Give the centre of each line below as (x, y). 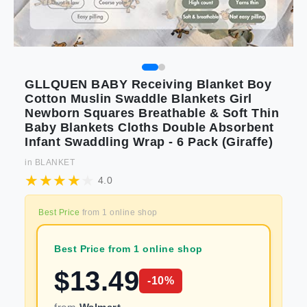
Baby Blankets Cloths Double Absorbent (149, 127)
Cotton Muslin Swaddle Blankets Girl (138, 99)
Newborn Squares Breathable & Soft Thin (152, 113)
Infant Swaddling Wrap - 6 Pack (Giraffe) (149, 142)
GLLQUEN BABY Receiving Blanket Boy (148, 84)
